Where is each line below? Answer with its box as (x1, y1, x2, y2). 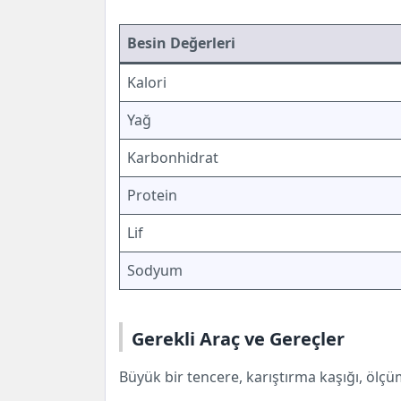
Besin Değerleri (127, 32, 235, 53)
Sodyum (127, 260, 183, 280)
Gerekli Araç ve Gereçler (132, 326, 345, 351)
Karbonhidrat (127, 147, 218, 167)
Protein (127, 184, 177, 205)
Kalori (127, 72, 166, 92)
